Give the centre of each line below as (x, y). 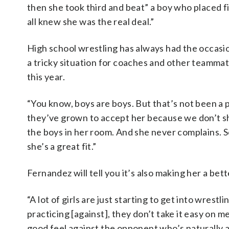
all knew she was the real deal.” (91, 21)
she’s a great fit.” (62, 146)
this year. (46, 77)
